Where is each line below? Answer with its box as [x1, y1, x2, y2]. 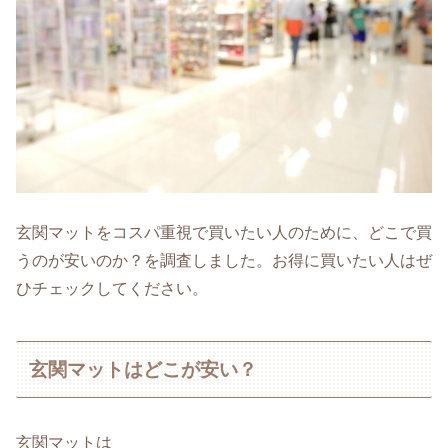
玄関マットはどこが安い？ [29, 358, 258, 380]
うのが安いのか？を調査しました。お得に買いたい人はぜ [16, 251, 432, 269]
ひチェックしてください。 [16, 279, 208, 297]
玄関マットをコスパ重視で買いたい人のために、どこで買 [16, 223, 432, 241]
